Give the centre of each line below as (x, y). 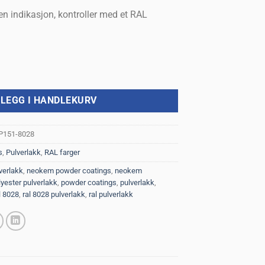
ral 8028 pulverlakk (54, 195)
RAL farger (62, 153)
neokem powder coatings (69, 171)
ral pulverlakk (111, 195)
